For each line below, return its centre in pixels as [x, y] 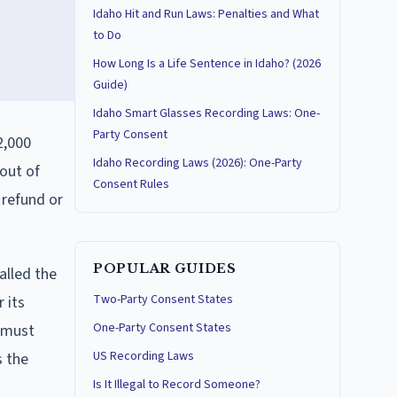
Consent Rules [131, 184]
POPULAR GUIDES [165, 269]
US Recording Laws [144, 356]
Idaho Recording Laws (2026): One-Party [198, 163]
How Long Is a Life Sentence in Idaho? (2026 [207, 64]
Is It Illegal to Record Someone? [177, 385]
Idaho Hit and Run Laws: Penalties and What [206, 14]
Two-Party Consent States [163, 300]
